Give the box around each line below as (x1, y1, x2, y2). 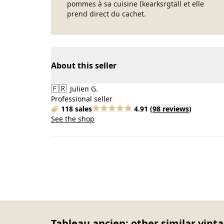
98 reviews (152, 104, 189, 113)
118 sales (61, 104, 92, 113)
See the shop (51, 114, 94, 123)
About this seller (51, 60, 116, 71)
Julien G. (68, 84, 98, 93)
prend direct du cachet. (67, 9, 146, 18)
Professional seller (51, 94, 112, 103)
